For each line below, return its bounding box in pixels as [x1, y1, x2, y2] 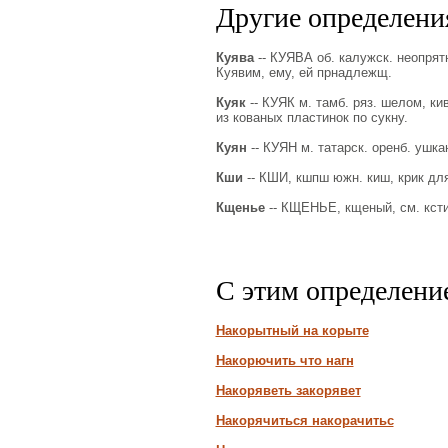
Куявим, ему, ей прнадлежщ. [215, 65, 392, 80]
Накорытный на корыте [215, 323, 369, 338]
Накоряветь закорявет [215, 383, 361, 398]
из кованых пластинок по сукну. [215, 110, 408, 125]
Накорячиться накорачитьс [215, 413, 394, 428]
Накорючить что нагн [215, 353, 354, 368]
